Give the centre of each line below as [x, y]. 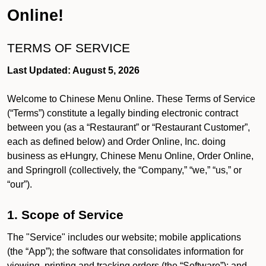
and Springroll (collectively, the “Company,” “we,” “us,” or [124, 170]
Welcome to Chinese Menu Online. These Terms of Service [131, 99]
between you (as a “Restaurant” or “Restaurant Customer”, [129, 127]
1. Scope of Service [65, 215]
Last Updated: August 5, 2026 [73, 70]
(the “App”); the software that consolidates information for [125, 251]
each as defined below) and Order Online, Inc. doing [116, 142]
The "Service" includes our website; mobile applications [124, 237]
